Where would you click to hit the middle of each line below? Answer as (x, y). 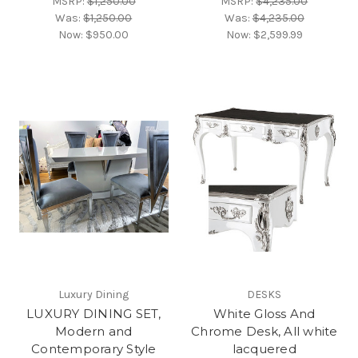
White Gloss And (264, 314)
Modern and (94, 332)
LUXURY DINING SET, (94, 314)
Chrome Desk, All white (265, 332)
